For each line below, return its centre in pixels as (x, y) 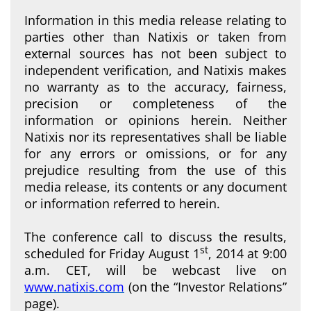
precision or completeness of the (155, 103)
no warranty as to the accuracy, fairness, (155, 86)
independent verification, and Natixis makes (155, 70)
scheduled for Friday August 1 (112, 253)
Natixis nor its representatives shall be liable (155, 136)
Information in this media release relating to (155, 20)
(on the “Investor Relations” (205, 286)
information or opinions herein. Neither (155, 120)
